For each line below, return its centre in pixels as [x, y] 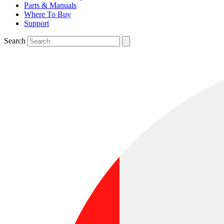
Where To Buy [47, 14]
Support [36, 23]
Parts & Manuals [50, 5]
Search [15, 41]
